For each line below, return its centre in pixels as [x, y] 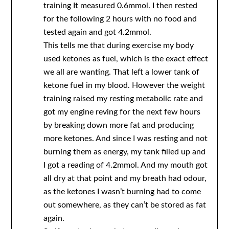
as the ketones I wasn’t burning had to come [122, 192]
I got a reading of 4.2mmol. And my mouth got [125, 165]
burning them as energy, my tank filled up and [124, 152]
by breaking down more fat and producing [118, 125]
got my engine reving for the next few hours [122, 112]
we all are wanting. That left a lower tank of [121, 72]
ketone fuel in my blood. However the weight [124, 86]
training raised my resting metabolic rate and [123, 99]
